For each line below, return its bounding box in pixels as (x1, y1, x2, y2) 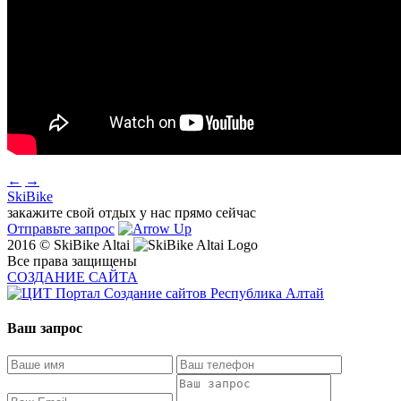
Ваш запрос (7, 320, 82, 337)
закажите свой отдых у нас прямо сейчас (7, 204, 256, 220)
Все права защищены (7, 252, 137, 269)
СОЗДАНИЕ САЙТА (7, 269, 138, 285)
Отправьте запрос (7, 220, 115, 236)
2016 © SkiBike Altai (7, 236, 133, 252)
